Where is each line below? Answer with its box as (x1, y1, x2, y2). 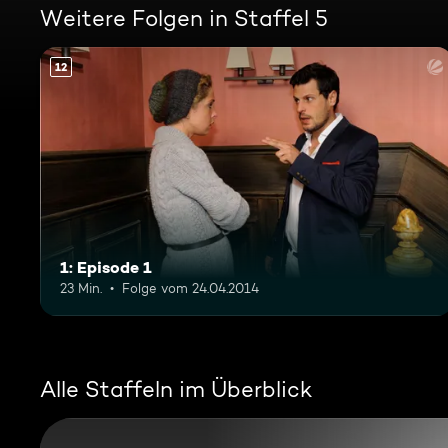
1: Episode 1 (60, 256, 152, 277)
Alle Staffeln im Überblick (40, 375, 312, 402)
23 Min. (60, 279, 102, 296)
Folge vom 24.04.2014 (122, 279, 259, 296)
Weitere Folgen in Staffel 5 (40, 5, 328, 31)
